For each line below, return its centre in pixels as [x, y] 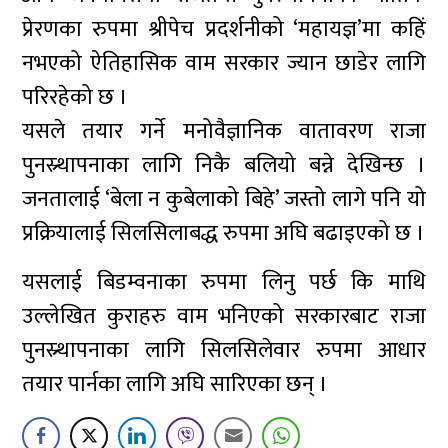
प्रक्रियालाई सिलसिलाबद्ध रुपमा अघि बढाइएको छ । [224, 233]
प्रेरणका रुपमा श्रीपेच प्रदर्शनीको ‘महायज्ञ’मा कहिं [224, 29]
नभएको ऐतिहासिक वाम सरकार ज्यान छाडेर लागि [224, 63]
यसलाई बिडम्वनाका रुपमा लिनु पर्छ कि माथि [224, 282]
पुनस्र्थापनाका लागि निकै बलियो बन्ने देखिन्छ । [224, 165]
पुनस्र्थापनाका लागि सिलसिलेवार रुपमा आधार [224, 350]
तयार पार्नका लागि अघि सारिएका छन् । [175, 384]
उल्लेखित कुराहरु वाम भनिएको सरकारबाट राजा [224, 316]
